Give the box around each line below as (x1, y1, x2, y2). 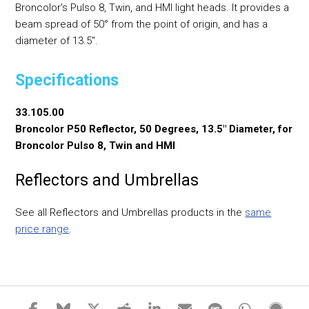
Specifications (15, 71, 119, 90)
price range (15, 223, 70, 236)
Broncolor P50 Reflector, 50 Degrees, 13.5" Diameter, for (15, 123, 293, 136)
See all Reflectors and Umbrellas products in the (15, 206, 246, 219)
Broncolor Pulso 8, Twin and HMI (15, 139, 176, 152)
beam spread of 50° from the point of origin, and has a (15, 17, 268, 30)
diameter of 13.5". (15, 34, 99, 47)
